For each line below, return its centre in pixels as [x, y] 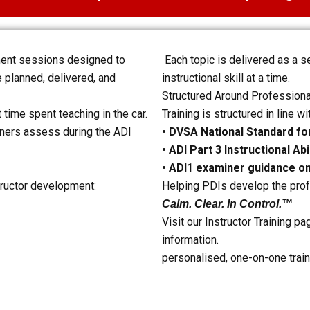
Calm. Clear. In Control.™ [227, 204]
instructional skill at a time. [226, 78]
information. [190, 240]
